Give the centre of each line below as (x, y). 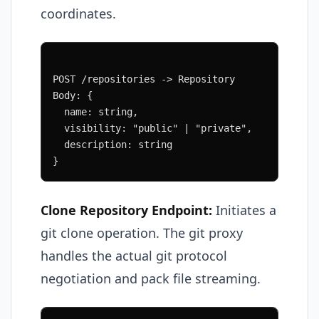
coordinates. (78, 13)
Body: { (73, 95)
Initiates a (244, 210)
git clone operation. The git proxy (142, 232)
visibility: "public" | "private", (152, 128)
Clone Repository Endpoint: (126, 210)
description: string (113, 144)
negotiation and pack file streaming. (151, 278)
